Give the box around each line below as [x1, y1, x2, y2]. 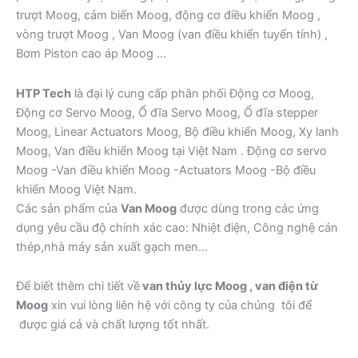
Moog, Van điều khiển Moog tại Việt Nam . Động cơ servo [16, 143, 327, 158]
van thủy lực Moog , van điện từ [140, 279, 318, 294]
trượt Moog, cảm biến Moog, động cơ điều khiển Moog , [16, 8, 320, 23]
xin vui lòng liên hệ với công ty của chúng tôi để [48, 298, 312, 313]
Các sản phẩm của [16, 201, 121, 216]
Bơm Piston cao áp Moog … [16, 46, 166, 62]
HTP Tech [16, 86, 71, 101]
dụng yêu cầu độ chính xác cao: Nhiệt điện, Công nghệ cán [16, 220, 338, 235]
